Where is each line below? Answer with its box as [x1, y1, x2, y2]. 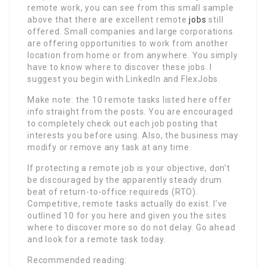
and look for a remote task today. [27, 234, 166, 244]
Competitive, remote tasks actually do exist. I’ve [27, 198, 228, 208]
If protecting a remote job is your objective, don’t [27, 163, 230, 173]
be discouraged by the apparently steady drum [27, 175, 223, 185]
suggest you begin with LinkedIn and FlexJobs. [27, 74, 220, 84]
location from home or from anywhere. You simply [27, 50, 238, 60]
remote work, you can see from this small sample [27, 2, 234, 12]
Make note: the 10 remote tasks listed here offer [27, 94, 232, 104]
